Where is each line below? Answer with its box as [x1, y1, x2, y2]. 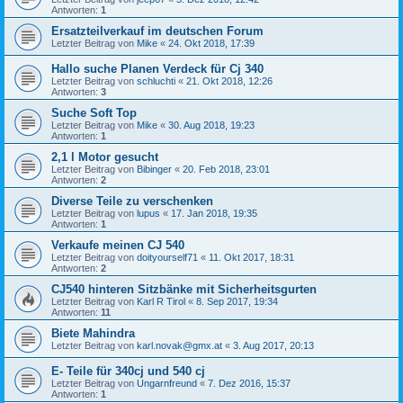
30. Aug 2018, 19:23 [168, 119, 255, 130]
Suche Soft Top [51, 105, 137, 120]
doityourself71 [137, 251, 198, 263]
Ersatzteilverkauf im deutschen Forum [51, 23, 264, 38]
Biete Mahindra [51, 326, 135, 340]
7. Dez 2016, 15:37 [208, 377, 291, 389]
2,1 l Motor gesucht [51, 149, 158, 164]
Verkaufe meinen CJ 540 [51, 237, 184, 252]
